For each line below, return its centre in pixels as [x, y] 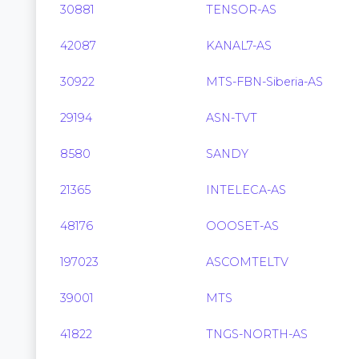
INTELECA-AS [246, 190]
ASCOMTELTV [247, 262]
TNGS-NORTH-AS [257, 334]
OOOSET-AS [242, 226]
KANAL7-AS [239, 46]
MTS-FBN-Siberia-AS [264, 82]
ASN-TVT [232, 118]
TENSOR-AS [241, 10]
